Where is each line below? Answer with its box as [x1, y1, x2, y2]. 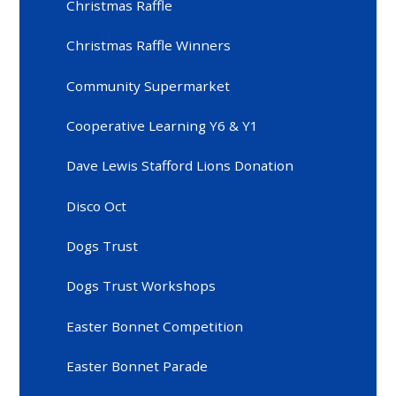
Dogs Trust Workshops [66, 277, 217, 295]
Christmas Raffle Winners [66, 36, 232, 55]
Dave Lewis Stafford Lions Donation [66, 156, 294, 175]
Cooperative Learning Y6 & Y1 [66, 117, 259, 135]
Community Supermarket [66, 76, 231, 95]
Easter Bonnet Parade [66, 357, 209, 376]
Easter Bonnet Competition [66, 316, 244, 335]
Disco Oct [66, 196, 127, 215]
